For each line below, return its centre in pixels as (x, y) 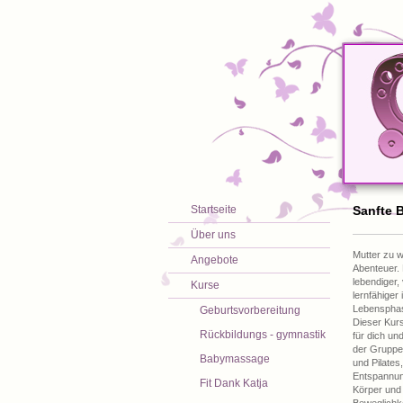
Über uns (213, 235)
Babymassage (235, 359)
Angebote (215, 260)
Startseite (214, 210)
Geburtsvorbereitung (250, 310)
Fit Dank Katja (234, 383)
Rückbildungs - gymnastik (263, 335)
